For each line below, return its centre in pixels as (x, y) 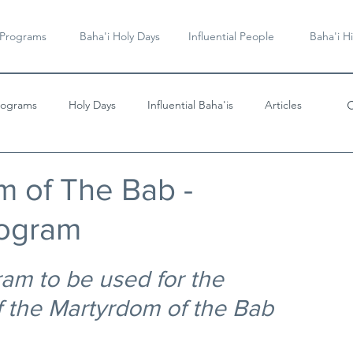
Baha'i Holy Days (119, 36)
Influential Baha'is (190, 104)
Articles (283, 104)
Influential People (231, 36)
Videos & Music (61, 167)
